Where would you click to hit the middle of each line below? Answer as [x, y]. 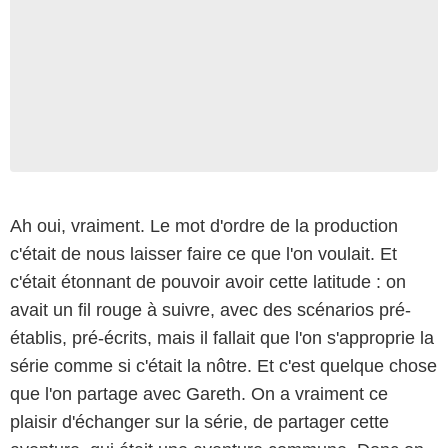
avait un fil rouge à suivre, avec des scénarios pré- [210, 309]
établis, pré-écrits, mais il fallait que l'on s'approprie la [222, 337]
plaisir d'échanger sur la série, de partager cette [199, 421]
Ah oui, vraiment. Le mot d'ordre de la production [204, 225]
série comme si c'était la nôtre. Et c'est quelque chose [223, 365]
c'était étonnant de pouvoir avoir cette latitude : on [208, 281]
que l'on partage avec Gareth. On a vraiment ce [199, 393]
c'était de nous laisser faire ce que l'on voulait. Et [203, 253]
